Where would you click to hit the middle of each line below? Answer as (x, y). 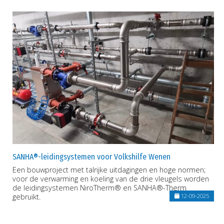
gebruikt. (26, 197)
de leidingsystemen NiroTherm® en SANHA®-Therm (99, 188)
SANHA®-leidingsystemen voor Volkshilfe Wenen (91, 157)
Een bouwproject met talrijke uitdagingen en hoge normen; (109, 170)
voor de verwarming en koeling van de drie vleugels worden (111, 179)
